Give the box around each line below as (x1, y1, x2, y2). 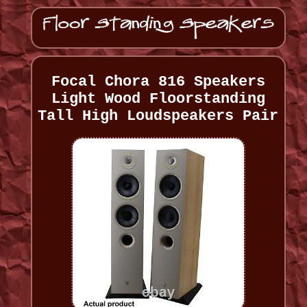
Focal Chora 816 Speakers (51, 73, 265, 91)
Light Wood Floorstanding (51, 90, 265, 108)
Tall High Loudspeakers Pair (38, 108, 279, 125)
